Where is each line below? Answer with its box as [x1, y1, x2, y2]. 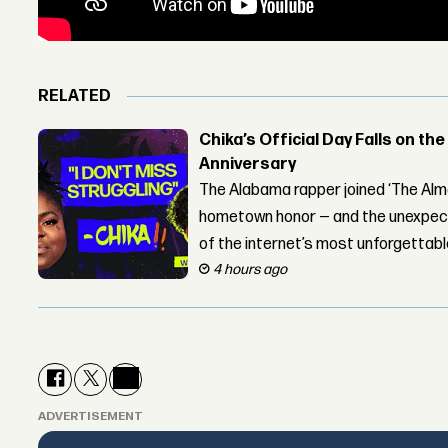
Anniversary [199, 154, 297, 174]
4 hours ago [213, 260, 288, 278]
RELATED [38, 87, 112, 107]
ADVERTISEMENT [38, 409, 144, 425]
